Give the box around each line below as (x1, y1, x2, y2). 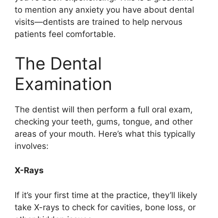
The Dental (15, 53, 102, 73)
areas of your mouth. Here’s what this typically (15, 128, 195, 139)
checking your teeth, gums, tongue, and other (15, 116, 193, 127)
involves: (15, 141, 49, 151)
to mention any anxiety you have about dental (15, 5, 194, 15)
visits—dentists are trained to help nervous (15, 17, 182, 27)
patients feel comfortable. (15, 29, 116, 39)
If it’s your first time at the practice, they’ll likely (15, 190, 197, 200)
